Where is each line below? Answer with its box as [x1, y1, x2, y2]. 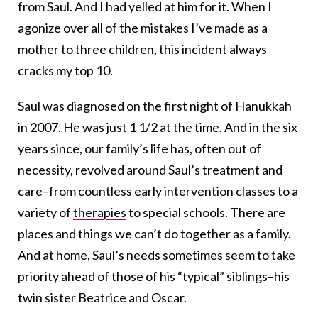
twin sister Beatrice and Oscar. [18, 290, 187, 306]
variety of [18, 204, 73, 221]
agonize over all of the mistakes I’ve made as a [18, 20, 268, 36]
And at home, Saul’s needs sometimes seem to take [18, 247, 295, 263]
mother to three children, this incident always [18, 41, 267, 57]
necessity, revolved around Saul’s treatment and [18, 162, 283, 178]
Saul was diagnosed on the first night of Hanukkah [18, 98, 292, 114]
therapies [73, 204, 126, 221]
